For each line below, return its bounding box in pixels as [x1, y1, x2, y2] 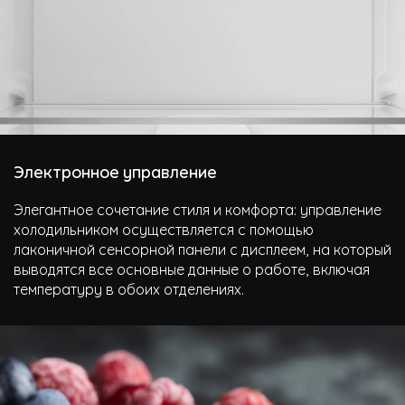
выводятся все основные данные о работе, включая [14, 257, 370, 279]
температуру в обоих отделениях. [14, 277, 244, 299]
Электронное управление [14, 158, 217, 184]
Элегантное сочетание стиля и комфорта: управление [14, 197, 381, 220]
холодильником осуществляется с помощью [14, 217, 314, 240]
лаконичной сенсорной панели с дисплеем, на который [14, 237, 391, 259]
